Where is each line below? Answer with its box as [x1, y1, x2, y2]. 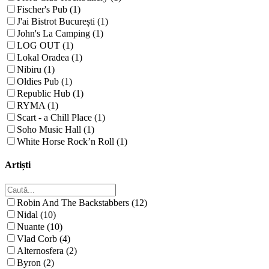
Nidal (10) [17, 209, 56, 220]
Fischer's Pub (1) [17, 4, 80, 14]
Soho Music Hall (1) [17, 124, 94, 134]
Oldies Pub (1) [17, 76, 72, 86]
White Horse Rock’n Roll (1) [17, 136, 127, 147]
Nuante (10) [17, 221, 62, 232]
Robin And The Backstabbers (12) [17, 197, 147, 208]
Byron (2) [17, 257, 54, 268]
